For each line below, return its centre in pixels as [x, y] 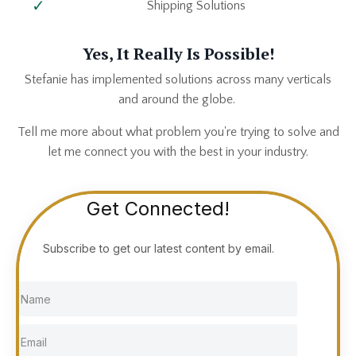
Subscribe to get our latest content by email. [158, 249]
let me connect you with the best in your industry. [178, 152]
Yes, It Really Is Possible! [178, 54]
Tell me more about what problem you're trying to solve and [178, 132]
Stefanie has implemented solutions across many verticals [178, 80]
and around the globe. [178, 100]
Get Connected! [158, 209]
